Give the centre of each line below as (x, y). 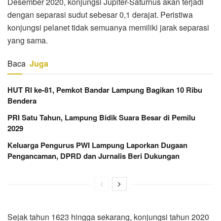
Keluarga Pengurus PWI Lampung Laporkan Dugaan (97, 145)
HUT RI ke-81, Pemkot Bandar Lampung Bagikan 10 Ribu (105, 90)
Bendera (22, 100)
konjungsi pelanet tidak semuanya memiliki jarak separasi (108, 27)
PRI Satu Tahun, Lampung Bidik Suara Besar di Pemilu (101, 117)
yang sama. (28, 40)
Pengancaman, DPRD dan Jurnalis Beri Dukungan (93, 156)
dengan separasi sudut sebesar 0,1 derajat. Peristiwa (100, 14)
